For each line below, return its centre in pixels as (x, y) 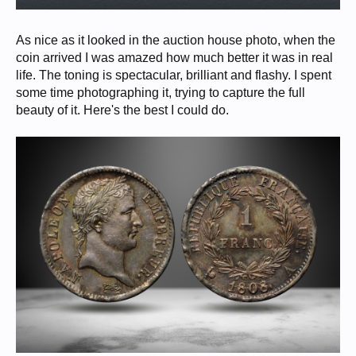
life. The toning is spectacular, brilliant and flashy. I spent (174, 75)
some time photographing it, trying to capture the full (161, 92)
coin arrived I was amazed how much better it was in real (174, 57)
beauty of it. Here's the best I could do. (122, 110)
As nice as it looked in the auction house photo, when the (176, 40)
